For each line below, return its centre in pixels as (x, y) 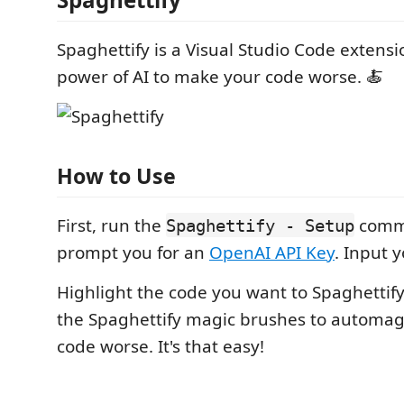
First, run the (111, 225)
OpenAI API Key (272, 252)
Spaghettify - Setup (260, 225)
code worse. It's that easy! (161, 346)
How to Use (116, 175)
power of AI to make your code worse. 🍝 (220, 77)
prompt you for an (133, 252)
